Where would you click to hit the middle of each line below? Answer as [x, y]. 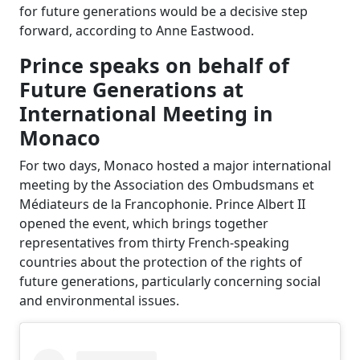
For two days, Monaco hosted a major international [175, 166]
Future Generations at [131, 89]
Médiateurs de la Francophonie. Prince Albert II [162, 204]
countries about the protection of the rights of [161, 262]
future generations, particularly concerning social [170, 281]
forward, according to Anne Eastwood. [137, 31]
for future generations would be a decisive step [164, 11]
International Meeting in [146, 113]
